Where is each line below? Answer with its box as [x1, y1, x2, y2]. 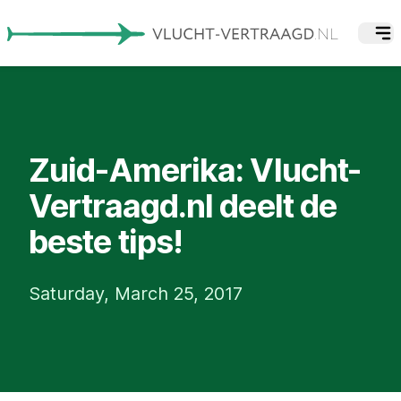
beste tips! [29, 221, 183, 261]
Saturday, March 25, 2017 [29, 282, 243, 304]
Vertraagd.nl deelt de [29, 185, 337, 226]
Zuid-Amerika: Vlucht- [29, 149, 362, 190]
